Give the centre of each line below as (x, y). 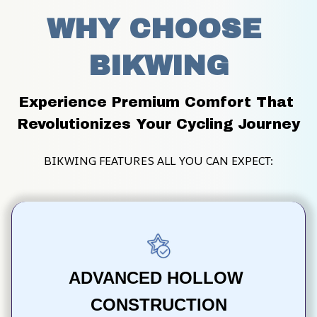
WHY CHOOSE (154, 29)
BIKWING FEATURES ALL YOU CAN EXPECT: (158, 160)
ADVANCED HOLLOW (156, 278)
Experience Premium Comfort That (156, 102)
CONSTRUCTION (158, 305)
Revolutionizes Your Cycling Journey (158, 123)
